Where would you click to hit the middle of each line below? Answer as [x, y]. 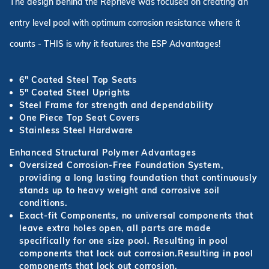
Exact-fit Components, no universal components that [136, 216]
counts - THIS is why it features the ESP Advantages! [115, 44]
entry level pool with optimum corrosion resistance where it [125, 23]
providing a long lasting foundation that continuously [138, 178]
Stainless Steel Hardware [77, 131]
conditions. [44, 203]
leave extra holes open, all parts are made [115, 228]
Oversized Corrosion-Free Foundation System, [122, 165]
